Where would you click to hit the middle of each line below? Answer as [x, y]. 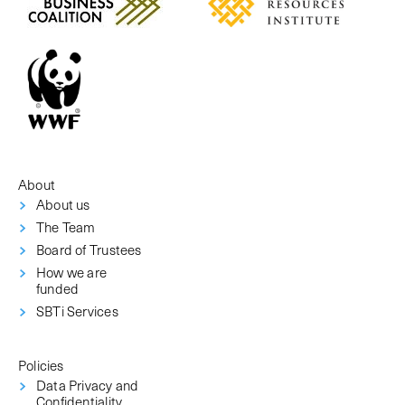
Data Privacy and [88, 385]
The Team [66, 227]
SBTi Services [77, 311]
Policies [41, 365]
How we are [72, 272]
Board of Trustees [89, 250]
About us [63, 204]
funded [58, 288]
